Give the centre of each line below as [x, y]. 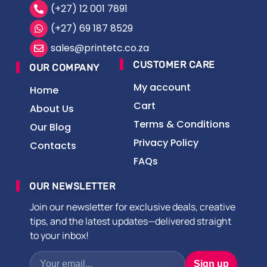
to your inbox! [59, 236]
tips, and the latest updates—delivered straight [131, 221]
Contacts [53, 146]
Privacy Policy [166, 143]
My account [162, 88]
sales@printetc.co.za [100, 48]
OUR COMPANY [64, 68]
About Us [52, 109]
